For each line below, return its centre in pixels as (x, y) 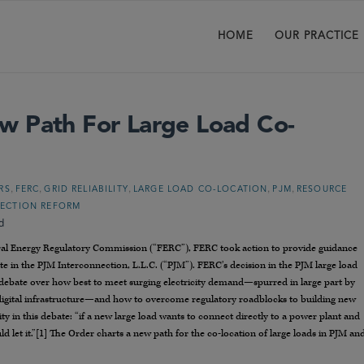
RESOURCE (322, 190)
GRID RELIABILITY (86, 190)
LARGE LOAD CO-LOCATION (200, 190)
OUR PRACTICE (317, 36)
